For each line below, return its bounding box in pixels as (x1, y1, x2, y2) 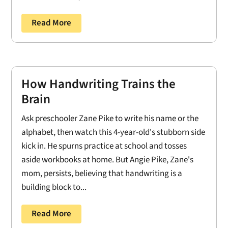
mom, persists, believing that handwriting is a (21, 167, 183, 180)
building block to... (21, 181, 87, 194)
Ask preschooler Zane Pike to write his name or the (21, 112, 199, 125)
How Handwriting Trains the (21, 75, 176, 94)
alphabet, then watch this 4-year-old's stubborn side (21, 126, 206, 139)
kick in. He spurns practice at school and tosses (21, 140, 187, 153)
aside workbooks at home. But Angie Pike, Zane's (21, 154, 194, 166)
